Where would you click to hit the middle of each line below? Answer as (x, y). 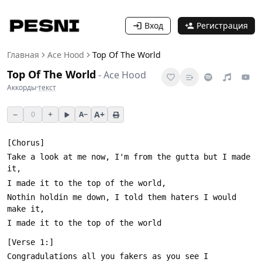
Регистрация (222, 25)
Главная (23, 55)
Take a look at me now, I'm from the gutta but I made (129, 157)
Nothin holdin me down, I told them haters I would (122, 197)
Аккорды (22, 87)
